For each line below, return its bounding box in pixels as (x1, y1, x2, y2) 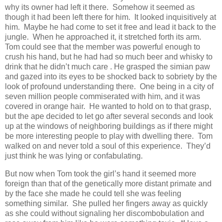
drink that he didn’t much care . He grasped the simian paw (5, 62, 210, 71)
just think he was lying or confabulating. (5, 151, 143, 160)
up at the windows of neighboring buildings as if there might (5, 121, 213, 130)
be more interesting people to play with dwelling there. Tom (5, 131, 213, 140)
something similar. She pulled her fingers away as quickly (5, 199, 208, 208)
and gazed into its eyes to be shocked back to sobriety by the (5, 72, 217, 81)
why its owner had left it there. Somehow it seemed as (5, 2, 195, 11)
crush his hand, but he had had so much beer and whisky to (5, 52, 213, 61)
